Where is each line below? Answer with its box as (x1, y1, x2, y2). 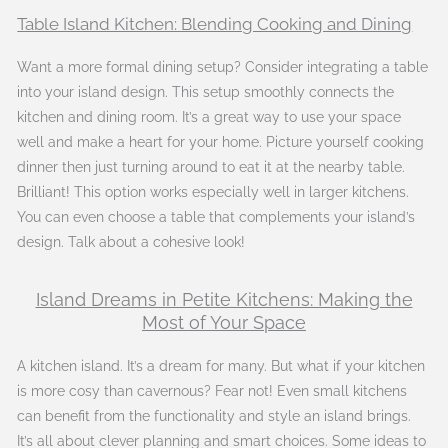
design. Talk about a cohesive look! (17, 233, 246, 250)
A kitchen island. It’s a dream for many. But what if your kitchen (17, 358, 426, 375)
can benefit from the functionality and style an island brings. (17, 408, 412, 425)
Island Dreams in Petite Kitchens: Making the (35, 289, 413, 311)
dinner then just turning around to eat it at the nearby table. (17, 158, 406, 175)
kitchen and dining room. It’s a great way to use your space (17, 108, 402, 125)
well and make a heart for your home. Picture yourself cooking (17, 133, 425, 150)
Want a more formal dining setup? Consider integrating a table (17, 58, 429, 75)
